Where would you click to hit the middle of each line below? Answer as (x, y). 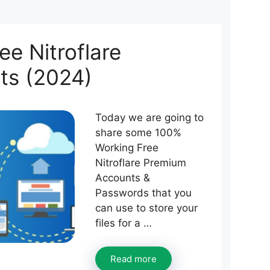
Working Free (127, 148)
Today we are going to (149, 118)
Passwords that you (143, 193)
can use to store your (146, 208)
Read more (133, 259)
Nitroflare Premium (141, 163)
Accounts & (123, 178)
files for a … (124, 223)
